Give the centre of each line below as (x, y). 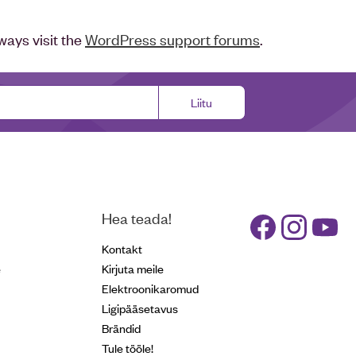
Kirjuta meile (133, 268)
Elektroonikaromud (150, 288)
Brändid (121, 328)
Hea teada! (137, 217)
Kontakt (122, 248)
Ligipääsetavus (140, 308)
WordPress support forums (172, 39)
